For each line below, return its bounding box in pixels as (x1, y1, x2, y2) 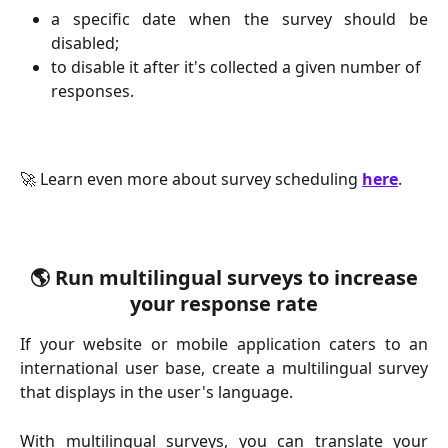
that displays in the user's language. (20, 381, 293, 404)
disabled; (51, 31, 119, 54)
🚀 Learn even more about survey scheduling (20, 168, 362, 191)
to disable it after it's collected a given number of (51, 55, 425, 78)
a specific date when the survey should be (51, 7, 428, 30)
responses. (51, 79, 134, 102)
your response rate (130, 290, 318, 318)
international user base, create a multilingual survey (20, 357, 428, 380)
